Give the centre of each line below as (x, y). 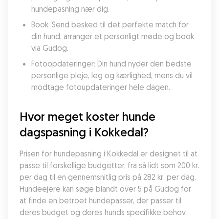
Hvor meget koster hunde (88, 116)
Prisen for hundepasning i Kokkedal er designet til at (109, 153)
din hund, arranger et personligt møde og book (113, 36)
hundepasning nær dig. (70, 9)
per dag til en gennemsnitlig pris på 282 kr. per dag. (108, 177)
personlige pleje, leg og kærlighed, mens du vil (112, 75)
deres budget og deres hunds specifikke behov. (103, 212)
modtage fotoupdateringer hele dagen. (101, 87)
